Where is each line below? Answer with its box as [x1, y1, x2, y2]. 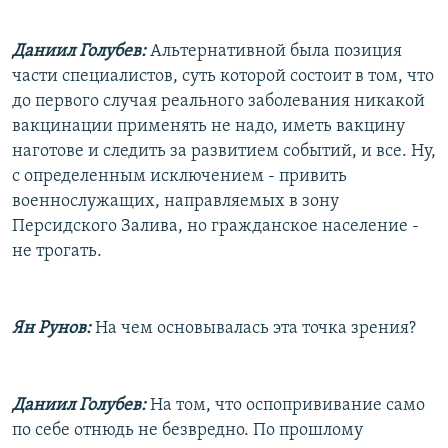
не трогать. [12, 241, 102, 261]
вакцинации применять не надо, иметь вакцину [12, 116, 405, 136]
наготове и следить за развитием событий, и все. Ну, [12, 141, 436, 161]
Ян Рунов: [12, 318, 91, 338]
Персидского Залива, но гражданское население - [12, 216, 419, 236]
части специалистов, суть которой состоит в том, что [12, 66, 434, 86]
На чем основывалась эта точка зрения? [91, 318, 416, 338]
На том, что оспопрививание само [146, 395, 425, 415]
